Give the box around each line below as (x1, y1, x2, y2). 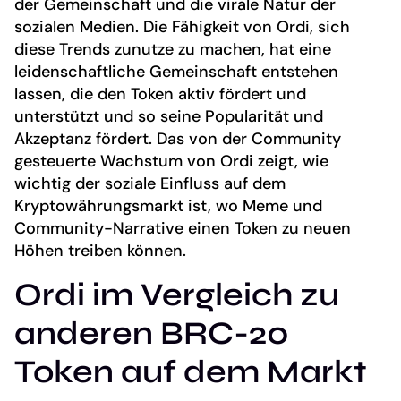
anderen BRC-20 (14, 313, 289, 353)
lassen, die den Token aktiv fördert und (14, 83, 306, 106)
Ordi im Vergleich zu (14, 275, 339, 314)
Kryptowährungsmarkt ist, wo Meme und (14, 195, 322, 218)
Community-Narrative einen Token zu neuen (14, 218, 351, 240)
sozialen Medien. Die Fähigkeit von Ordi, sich (14, 16, 350, 38)
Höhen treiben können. (14, 240, 186, 262)
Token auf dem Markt (14, 352, 367, 391)
